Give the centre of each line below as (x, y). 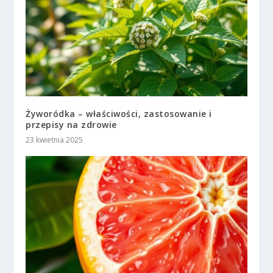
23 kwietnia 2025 (55, 140)
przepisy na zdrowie (71, 124)
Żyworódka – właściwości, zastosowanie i (119, 113)
